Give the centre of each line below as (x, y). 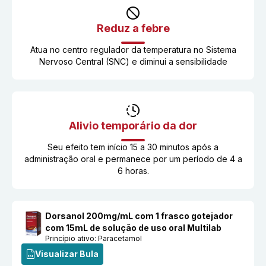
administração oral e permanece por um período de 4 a (133, 159)
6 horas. (133, 171)
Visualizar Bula (67, 254)
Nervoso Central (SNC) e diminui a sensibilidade (133, 61)
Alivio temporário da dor (133, 126)
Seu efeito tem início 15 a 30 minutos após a (133, 147)
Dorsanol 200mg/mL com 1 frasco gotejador (139, 216)
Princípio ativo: (72, 238)
